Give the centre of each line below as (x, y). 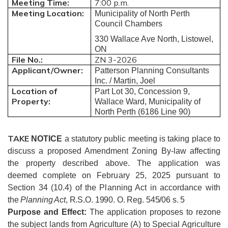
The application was (178, 163)
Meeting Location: (48, 13)
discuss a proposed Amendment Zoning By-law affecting (114, 151)
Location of (35, 91)
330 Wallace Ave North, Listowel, (154, 39)
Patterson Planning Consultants (152, 70)
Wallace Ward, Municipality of (148, 102)
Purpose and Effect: (49, 212)
